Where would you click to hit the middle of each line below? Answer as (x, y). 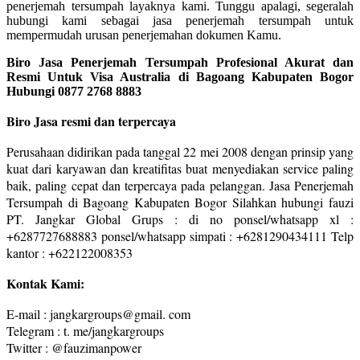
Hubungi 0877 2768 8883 (74, 91)
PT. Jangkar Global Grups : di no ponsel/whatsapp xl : (180, 219)
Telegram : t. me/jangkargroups (85, 330)
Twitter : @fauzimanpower (74, 347)
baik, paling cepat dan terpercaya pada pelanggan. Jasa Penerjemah (180, 185)
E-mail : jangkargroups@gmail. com (98, 313)
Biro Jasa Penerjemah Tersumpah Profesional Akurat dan (180, 62)
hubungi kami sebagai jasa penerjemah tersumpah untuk (180, 20)
